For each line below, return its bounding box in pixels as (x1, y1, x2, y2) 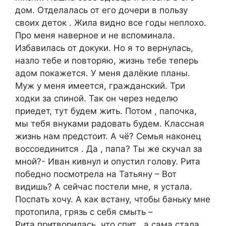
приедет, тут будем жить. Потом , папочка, (15, 105, 197, 116)
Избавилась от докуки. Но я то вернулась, (15, 42, 193, 53)
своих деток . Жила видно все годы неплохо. (15, 17, 206, 28)
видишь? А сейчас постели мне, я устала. (15, 181, 192, 192)
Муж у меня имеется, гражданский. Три (15, 80, 185, 91)
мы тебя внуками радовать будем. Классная (15, 118, 204, 129)
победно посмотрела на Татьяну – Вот (15, 168, 177, 179)
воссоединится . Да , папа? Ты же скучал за (15, 143, 202, 154)
